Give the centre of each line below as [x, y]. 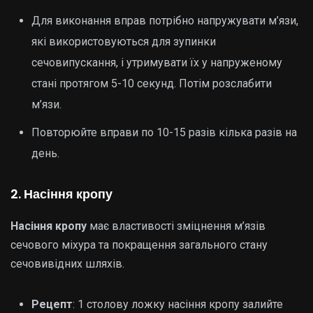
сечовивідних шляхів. [67, 264]
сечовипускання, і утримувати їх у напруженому [157, 63]
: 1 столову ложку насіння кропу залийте [178, 304]
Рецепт [52, 304]
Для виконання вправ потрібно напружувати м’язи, [165, 21]
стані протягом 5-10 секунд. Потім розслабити [152, 83]
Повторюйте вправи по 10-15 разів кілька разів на [164, 132]
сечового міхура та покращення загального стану [139, 245]
